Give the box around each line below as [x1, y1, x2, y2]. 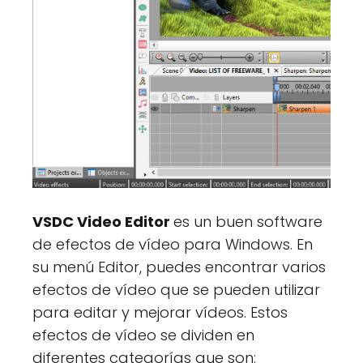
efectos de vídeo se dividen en [32, 325, 254, 346]
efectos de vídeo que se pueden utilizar [32, 280, 320, 301]
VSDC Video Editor [32, 211, 173, 233]
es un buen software [173, 211, 322, 233]
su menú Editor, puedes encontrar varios [32, 257, 326, 278]
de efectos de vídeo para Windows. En [32, 234, 313, 255]
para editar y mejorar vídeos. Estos [32, 302, 288, 323]
